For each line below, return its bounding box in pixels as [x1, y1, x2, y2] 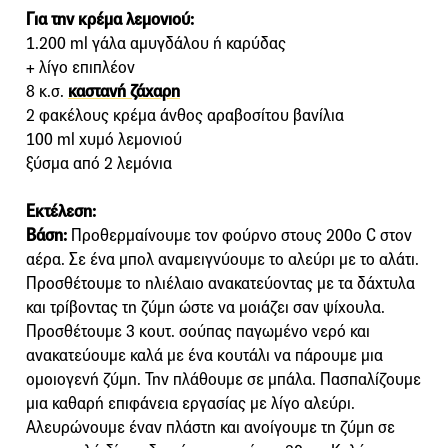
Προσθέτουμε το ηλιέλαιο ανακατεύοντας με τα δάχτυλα [26, 272, 415, 294]
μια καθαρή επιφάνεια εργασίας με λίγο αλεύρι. [26, 392, 355, 414]
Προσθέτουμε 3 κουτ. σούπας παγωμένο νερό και [26, 320, 370, 342]
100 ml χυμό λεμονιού [26, 128, 182, 150]
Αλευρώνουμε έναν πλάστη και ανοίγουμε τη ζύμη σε [26, 416, 395, 438]
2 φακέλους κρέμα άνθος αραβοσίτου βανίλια [26, 104, 344, 126]
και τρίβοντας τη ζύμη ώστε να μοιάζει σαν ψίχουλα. [26, 296, 385, 318]
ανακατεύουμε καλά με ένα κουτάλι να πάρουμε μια [26, 344, 383, 366]
